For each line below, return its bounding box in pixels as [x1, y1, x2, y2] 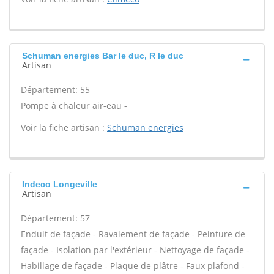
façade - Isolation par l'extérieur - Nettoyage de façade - [21, 244, 250, 256]
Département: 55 [21, 84, 90, 95]
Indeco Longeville [22, 179, 97, 189]
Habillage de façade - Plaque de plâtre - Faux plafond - [21, 260, 245, 272]
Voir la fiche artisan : [21, 122, 107, 133]
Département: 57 [21, 212, 90, 224]
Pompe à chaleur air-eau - [21, 100, 127, 111]
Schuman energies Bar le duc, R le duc [22, 51, 183, 61]
